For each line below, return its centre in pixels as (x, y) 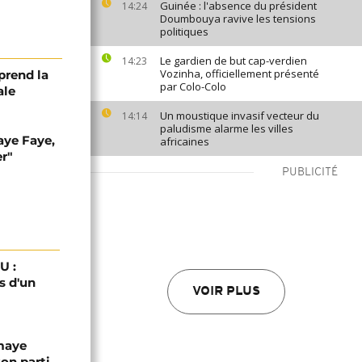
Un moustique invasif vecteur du (240, 116)
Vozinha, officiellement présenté (240, 74)
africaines (185, 141)
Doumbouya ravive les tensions (238, 19)
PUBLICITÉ (310, 173)
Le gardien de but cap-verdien (234, 61)
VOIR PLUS (226, 292)
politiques (184, 32)
